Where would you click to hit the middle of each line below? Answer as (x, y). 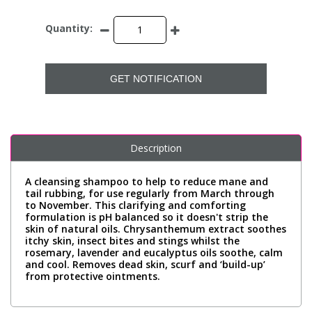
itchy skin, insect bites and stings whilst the (132, 240)
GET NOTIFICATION (156, 78)
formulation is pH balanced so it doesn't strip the (147, 217)
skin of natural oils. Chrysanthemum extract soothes (156, 228)
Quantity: (69, 29)
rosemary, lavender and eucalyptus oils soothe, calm (154, 252)
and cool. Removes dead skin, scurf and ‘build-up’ (145, 264)
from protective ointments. (93, 276)
